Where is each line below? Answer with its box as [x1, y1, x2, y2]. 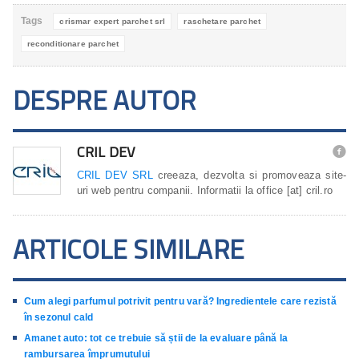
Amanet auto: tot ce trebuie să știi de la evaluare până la [23, 333, 288, 345]
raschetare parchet [184, 17, 261, 26]
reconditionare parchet [26, 39, 119, 49]
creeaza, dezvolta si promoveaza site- [152, 169, 347, 182]
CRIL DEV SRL [76, 169, 153, 182]
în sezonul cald [23, 312, 94, 324]
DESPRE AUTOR [12, 80, 196, 121]
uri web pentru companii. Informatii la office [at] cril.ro [76, 184, 333, 197]
